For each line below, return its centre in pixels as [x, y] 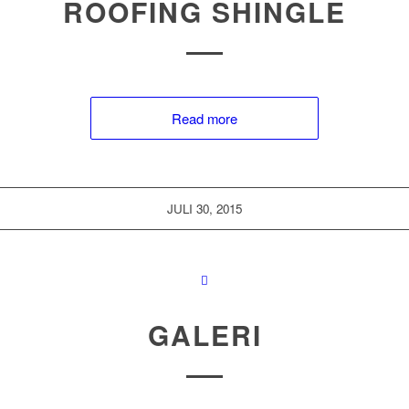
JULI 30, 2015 [204, 209]
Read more [204, 118]
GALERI [204, 335]
